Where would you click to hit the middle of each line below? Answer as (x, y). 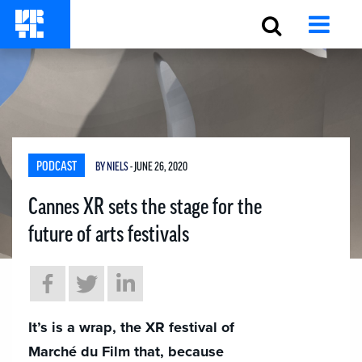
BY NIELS (113, 167)
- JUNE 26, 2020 (159, 167)
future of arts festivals (109, 234)
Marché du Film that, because (126, 351)
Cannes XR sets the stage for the (145, 207)
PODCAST (57, 166)
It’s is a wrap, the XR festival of (131, 327)
